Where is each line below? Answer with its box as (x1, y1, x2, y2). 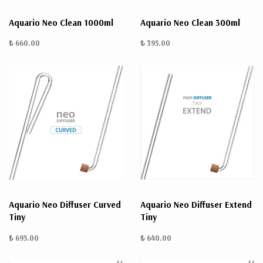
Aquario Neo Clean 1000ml (9, 17, 113, 29)
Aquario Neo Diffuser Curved (9, 199, 121, 211)
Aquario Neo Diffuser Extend (140, 199, 252, 211)
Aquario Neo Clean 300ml (140, 17, 240, 29)
